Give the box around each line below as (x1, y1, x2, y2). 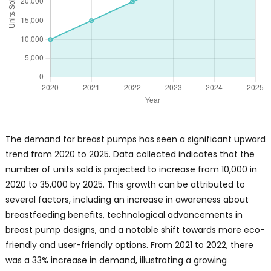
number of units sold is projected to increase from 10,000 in (5, 163, 257, 176)
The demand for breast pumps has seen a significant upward (5, 133, 266, 146)
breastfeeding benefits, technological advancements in (5, 209, 243, 221)
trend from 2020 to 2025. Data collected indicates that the (5, 148, 255, 161)
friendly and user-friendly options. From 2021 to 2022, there (5, 239, 253, 252)
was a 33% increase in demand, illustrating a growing (5, 254, 227, 267)
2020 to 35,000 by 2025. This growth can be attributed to (5, 178, 245, 191)
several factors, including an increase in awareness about (5, 194, 249, 206)
